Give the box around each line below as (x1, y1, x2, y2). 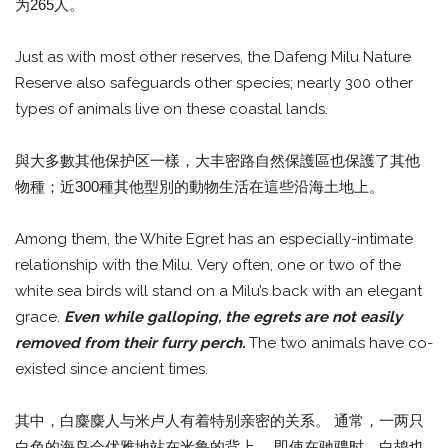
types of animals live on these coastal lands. (15, 99, 328, 118)
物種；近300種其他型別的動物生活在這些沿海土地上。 (15, 177, 384, 195)
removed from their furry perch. (15, 333, 249, 352)
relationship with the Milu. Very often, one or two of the (15, 255, 401, 274)
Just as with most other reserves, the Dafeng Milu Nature (15, 47, 411, 66)
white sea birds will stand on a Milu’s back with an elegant (15, 281, 422, 300)
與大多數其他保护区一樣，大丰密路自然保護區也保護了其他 (15, 151, 420, 169)
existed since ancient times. (15, 359, 208, 378)
